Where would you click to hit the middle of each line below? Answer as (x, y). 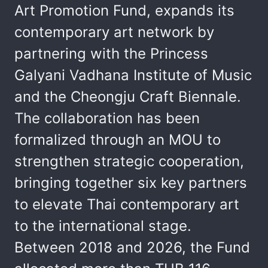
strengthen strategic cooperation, (129, 161)
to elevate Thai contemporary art (127, 204)
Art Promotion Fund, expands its (124, 10)
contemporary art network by (114, 32)
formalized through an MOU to (118, 140)
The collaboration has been (107, 118)
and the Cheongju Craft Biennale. (128, 97)
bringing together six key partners (131, 183)
